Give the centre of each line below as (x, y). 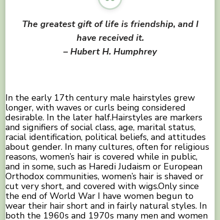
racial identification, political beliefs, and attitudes (106, 137)
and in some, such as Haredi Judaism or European (104, 167)
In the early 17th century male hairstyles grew (100, 98)
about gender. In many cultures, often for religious (108, 147)
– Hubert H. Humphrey (110, 52)
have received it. (110, 38)
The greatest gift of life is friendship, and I (110, 24)
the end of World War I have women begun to (100, 196)
